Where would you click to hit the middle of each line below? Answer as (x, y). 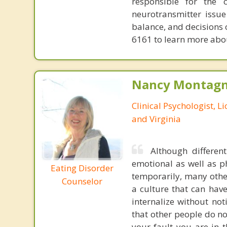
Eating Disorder (82, 168)
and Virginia (156, 119)
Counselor (82, 181)
